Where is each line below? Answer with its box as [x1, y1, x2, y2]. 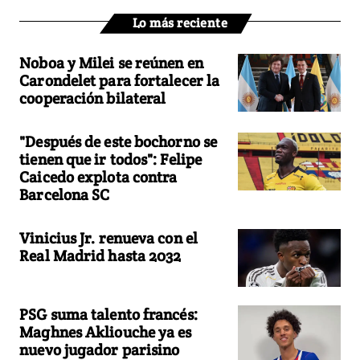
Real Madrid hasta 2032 [19, 245, 182, 265]
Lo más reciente [132, 14, 228, 31]
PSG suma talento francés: [19, 305, 198, 325]
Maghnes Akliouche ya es [19, 322, 192, 342]
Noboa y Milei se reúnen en [19, 52, 203, 72]
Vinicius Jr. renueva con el [19, 227, 198, 247]
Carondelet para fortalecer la [19, 70, 220, 90]
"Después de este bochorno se [19, 131, 218, 151]
